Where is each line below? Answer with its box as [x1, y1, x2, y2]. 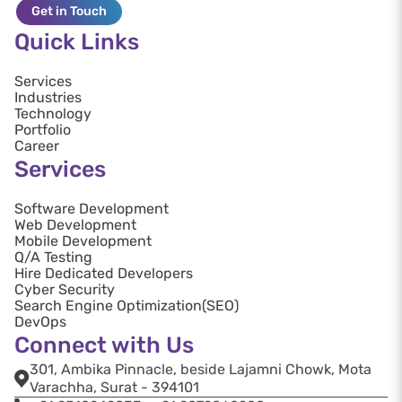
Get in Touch [31, 3, 107, 19]
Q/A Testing [14, 248, 92, 266]
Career [14, 136, 59, 154]
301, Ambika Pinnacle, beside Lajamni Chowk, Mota [30, 360, 371, 378]
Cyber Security [14, 280, 115, 298]
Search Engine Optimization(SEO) [14, 296, 239, 314]
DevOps [14, 312, 66, 330]
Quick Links [14, 28, 139, 55]
